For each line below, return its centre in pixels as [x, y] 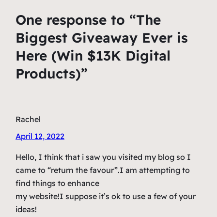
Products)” [52, 73]
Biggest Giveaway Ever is [102, 37]
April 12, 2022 [40, 136]
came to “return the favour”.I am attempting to [103, 170]
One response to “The [88, 19]
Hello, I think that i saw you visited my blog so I [103, 157]
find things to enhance [57, 183]
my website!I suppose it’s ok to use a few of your [106, 196]
